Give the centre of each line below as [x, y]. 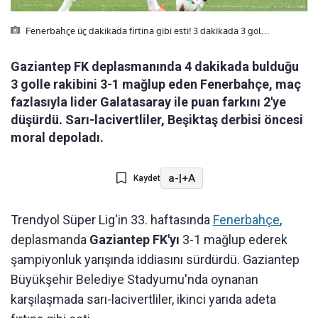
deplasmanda [50, 240]
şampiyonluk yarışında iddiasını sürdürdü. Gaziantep [155, 260]
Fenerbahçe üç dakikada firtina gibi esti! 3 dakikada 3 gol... [147, 31]
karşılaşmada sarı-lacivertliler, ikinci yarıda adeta [143, 300]
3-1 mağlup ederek [234, 240]
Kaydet [147, 179]
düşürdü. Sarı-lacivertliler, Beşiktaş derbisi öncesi [157, 120]
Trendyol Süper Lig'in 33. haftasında [112, 220]
